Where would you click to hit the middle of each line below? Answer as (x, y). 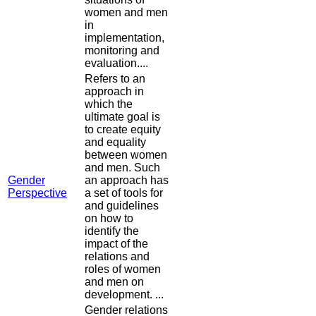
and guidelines (122, 206)
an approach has (127, 181)
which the (109, 104)
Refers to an (115, 79)
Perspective (37, 193)
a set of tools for (124, 193)
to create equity (123, 130)
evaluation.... (116, 63)
